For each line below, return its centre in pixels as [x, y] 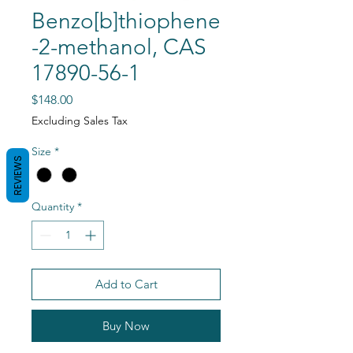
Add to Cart [126, 284]
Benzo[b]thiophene [126, 21]
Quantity [53, 207]
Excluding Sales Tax [80, 121]
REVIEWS [18, 175]
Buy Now [126, 326]
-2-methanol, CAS [119, 47]
